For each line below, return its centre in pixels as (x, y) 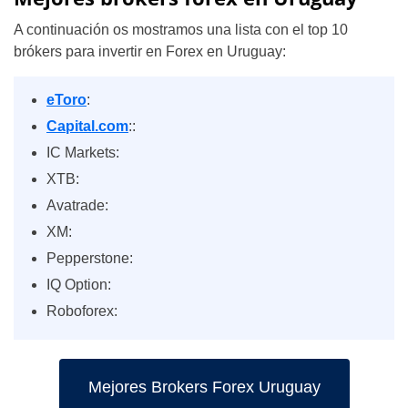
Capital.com (87, 126)
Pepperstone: (90, 258)
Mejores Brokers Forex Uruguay (204, 387)
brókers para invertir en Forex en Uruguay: (150, 51)
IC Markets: (83, 153)
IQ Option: (79, 285)
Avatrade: (77, 205)
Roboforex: (82, 311)
